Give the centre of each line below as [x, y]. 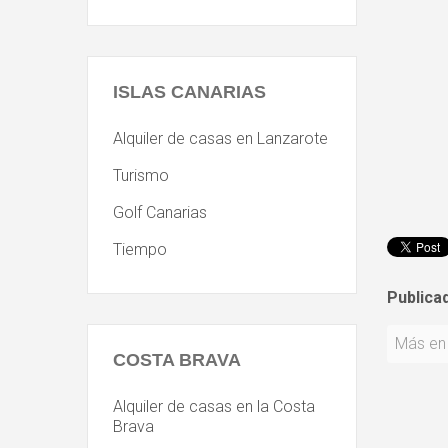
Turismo [141, 175]
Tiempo [140, 249]
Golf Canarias [160, 212]
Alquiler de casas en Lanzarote [220, 138]
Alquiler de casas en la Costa [214, 406]
